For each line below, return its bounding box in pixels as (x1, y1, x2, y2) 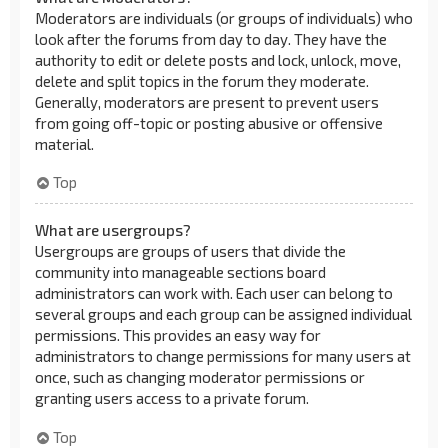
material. (35, 134, 94, 153)
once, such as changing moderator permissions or (35, 368, 365, 386)
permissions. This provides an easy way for (35, 326, 321, 344)
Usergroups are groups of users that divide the (35, 242, 346, 260)
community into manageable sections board (35, 263, 326, 281)
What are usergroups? (35, 221, 191, 239)
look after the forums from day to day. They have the (35, 29, 387, 48)
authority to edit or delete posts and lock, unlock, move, (35, 50, 401, 69)
